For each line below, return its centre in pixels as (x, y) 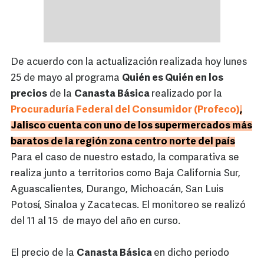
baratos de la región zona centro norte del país (123, 142)
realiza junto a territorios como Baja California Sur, (126, 174)
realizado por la (187, 94)
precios (29, 94)
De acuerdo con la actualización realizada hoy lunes (129, 62)
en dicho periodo (192, 253)
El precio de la (44, 253)
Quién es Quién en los (173, 78)
